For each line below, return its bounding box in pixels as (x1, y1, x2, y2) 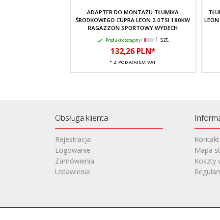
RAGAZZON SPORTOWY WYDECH (88, 24, 178, 31)
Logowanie (55, 145, 90, 155)
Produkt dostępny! (106, 37, 142, 43)
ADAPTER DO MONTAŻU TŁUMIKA (87, 8, 179, 16)
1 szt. (154, 35, 169, 44)
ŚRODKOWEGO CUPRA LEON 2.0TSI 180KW (76, 16, 190, 24)
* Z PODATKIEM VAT (110, 58, 156, 65)
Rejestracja (55, 134, 91, 144)
